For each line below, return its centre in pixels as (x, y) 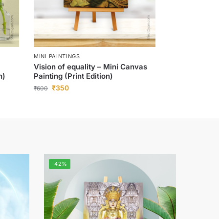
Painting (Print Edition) (74, 76)
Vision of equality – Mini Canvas (91, 67)
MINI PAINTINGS (57, 56)
